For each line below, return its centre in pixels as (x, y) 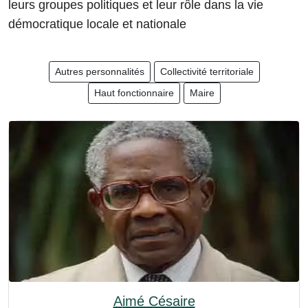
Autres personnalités (99, 71)
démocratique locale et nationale (97, 24)
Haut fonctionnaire (134, 93)
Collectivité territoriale (207, 71)
